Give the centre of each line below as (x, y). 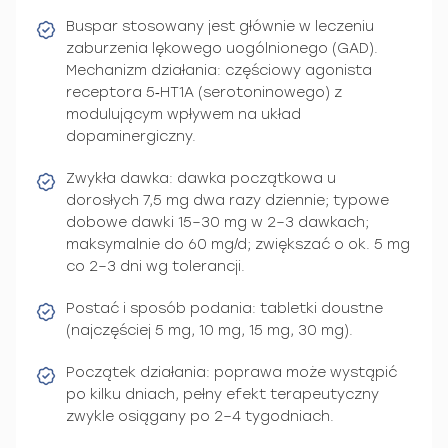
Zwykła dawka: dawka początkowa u (201, 178)
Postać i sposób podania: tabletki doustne (224, 308)
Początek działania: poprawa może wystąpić (231, 372)
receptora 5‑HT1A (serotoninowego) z (204, 92)
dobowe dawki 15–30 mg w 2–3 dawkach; (217, 222)
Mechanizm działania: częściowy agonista (219, 70)
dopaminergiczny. (131, 136)
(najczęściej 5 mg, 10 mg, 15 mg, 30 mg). (209, 330)
